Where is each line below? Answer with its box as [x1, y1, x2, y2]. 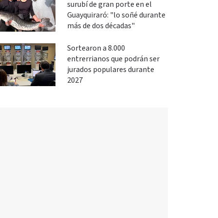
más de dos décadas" [67, 20, 135, 31]
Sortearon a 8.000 [67, 43, 125, 54]
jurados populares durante [67, 64, 154, 75]
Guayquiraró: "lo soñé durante [67, 10, 165, 20]
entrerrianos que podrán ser [67, 54, 160, 64]
